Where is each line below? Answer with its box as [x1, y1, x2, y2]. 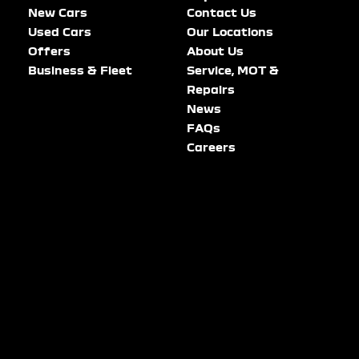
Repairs [187, 83, 236, 95]
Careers [187, 140, 236, 153]
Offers [27, 44, 71, 57]
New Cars [27, 6, 87, 18]
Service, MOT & [187, 63, 280, 76]
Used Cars [27, 25, 91, 38]
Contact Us [187, 6, 257, 18]
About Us [187, 44, 244, 57]
